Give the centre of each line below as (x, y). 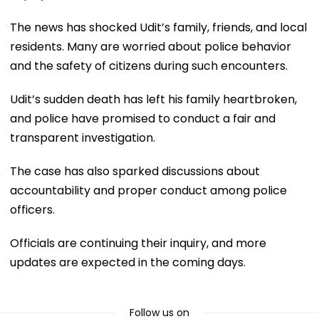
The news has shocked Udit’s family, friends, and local (158, 27)
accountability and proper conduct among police (148, 190)
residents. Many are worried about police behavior (151, 46)
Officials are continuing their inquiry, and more (138, 243)
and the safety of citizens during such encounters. (149, 66)
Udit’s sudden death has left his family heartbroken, (153, 99)
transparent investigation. (83, 137)
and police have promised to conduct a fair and (143, 118)
